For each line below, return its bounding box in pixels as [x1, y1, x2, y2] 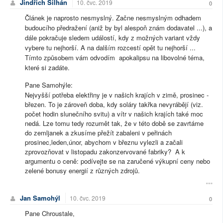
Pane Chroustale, [25, 209, 75, 219]
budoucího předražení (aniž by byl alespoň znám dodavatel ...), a [25, 23, 212, 33]
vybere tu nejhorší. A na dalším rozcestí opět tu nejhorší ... [25, 43, 198, 53]
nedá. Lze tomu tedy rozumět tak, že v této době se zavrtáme [25, 118, 204, 128]
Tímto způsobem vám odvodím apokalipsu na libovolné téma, [25, 53, 205, 63]
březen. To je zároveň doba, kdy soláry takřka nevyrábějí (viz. [25, 100, 203, 110]
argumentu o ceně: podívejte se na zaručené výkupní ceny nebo [25, 156, 210, 166]
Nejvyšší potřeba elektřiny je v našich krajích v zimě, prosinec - [25, 90, 209, 100]
